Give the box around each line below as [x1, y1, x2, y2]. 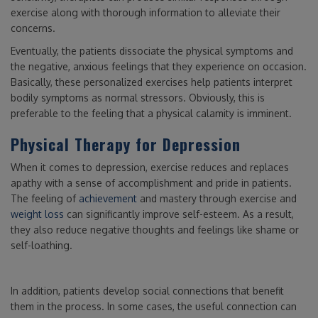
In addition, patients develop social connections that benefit [11, 284, 284, 297]
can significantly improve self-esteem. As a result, [64, 207, 294, 220]
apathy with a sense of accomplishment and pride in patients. [11, 176, 292, 189]
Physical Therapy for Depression [11, 132, 246, 155]
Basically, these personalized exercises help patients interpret [11, 75, 292, 88]
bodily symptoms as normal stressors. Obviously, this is [11, 91, 265, 104]
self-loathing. [11, 238, 75, 251]
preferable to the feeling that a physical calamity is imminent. [11, 106, 297, 119]
